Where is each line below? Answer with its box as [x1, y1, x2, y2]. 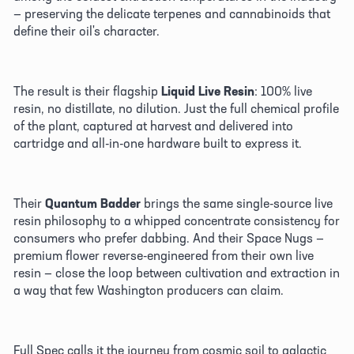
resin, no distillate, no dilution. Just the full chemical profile [13, 100, 339, 116]
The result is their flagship [13, 82, 161, 99]
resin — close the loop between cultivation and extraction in [13, 264, 340, 281]
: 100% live [254, 82, 312, 99]
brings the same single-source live [141, 194, 333, 211]
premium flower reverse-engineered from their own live [13, 247, 314, 263]
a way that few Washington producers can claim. [13, 281, 284, 298]
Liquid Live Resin [161, 82, 254, 99]
